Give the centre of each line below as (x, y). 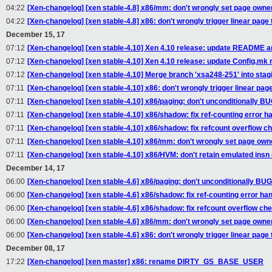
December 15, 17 (36, 35)
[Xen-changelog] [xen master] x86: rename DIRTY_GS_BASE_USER (145, 262)
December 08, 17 (36, 249)
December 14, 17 (36, 168)
